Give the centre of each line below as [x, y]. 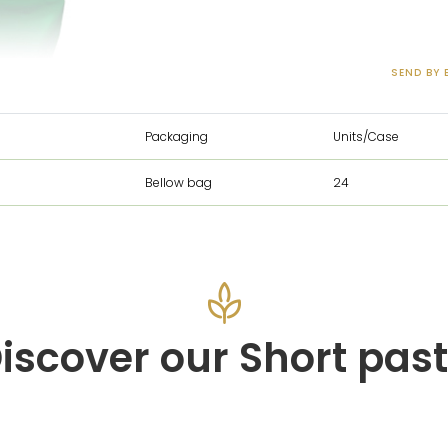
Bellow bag [178, 183]
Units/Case [366, 137]
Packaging [176, 137]
